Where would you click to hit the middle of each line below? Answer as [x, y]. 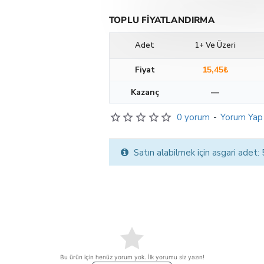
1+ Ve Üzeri [215, 45]
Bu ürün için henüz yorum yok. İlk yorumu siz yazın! [132, 257]
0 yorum [193, 117]
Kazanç [145, 92]
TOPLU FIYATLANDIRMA [162, 20]
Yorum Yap [241, 117]
